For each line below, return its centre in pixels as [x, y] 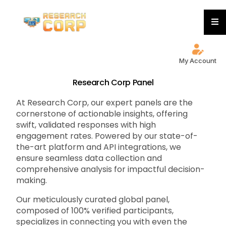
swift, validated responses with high [86, 125]
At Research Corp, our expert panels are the [105, 103]
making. [32, 181]
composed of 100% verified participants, [95, 211]
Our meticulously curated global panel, [93, 200]
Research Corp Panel [113, 83]
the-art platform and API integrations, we [99, 147]
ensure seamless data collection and [89, 158]
